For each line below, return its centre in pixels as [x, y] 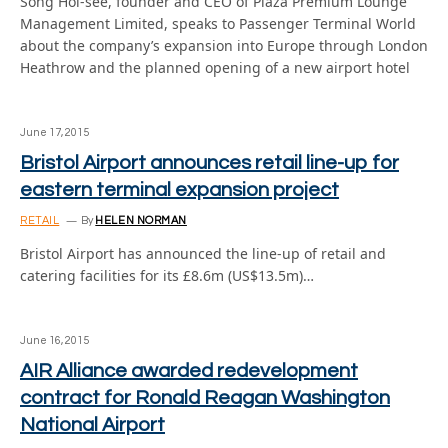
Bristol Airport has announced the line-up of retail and [203, 253]
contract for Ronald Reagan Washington [205, 398]
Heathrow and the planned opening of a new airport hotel [215, 67]
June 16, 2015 [54, 340]
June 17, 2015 [54, 132]
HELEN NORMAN [141, 220]
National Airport [92, 425]
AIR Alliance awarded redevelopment [189, 371]
